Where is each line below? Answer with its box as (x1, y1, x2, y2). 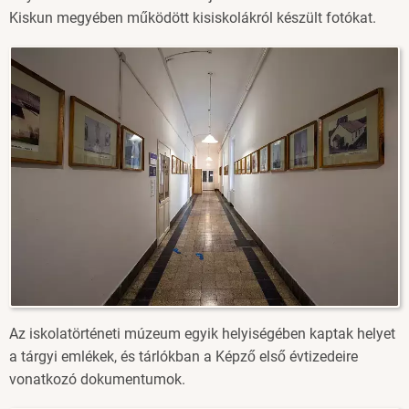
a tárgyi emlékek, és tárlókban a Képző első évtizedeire (9, 348, 358, 366)
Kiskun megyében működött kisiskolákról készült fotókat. (9, 8, 376, 26)
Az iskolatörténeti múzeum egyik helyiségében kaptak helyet (9, 325, 395, 343)
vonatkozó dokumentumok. (9, 371, 189, 389)
